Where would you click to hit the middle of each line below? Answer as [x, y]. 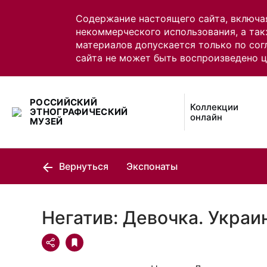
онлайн [207, 117]
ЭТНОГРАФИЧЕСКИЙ [79, 112]
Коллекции [215, 107]
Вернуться [83, 166]
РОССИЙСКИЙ [64, 102]
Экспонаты [152, 166]
